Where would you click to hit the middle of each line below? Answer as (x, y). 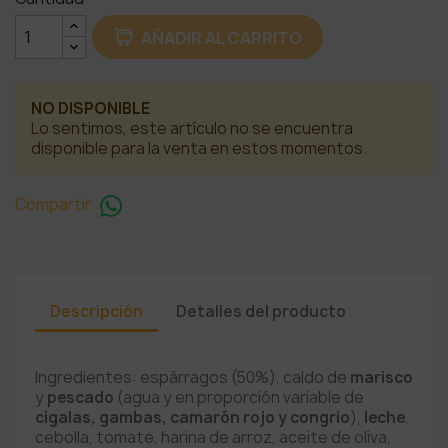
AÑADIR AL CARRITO (222, 38)
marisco (381, 377)
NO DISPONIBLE (91, 108)
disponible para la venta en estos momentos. (199, 148)
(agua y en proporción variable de (239, 397)
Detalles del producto (261, 311)
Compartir (53, 205)
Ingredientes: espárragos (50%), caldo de (192, 377)
